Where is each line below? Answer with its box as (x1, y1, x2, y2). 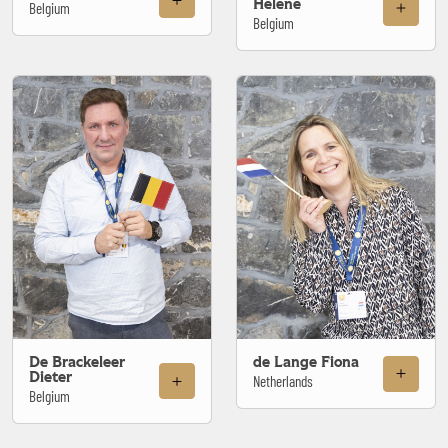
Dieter (29, 370, 72, 386)
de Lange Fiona (253, 355, 359, 371)
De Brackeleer (29, 355, 125, 371)
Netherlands (253, 372, 313, 391)
